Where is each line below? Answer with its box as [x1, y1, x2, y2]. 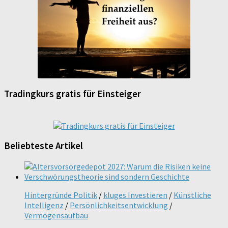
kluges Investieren [103, 189, 167, 200]
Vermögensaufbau [24, 210, 88, 220]
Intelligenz [24, 199, 64, 210]
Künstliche [174, 189, 211, 200]
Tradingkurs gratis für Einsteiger [4, 88, 141, 100]
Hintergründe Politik [24, 189, 97, 200]
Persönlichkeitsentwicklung [70, 199, 168, 210]
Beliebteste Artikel [4, 140, 83, 152]
